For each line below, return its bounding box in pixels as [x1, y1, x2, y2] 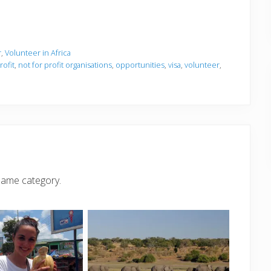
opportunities [116, 59, 165, 70]
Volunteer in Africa [5, 47, 71, 58]
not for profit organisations [18, 59, 112, 70]
